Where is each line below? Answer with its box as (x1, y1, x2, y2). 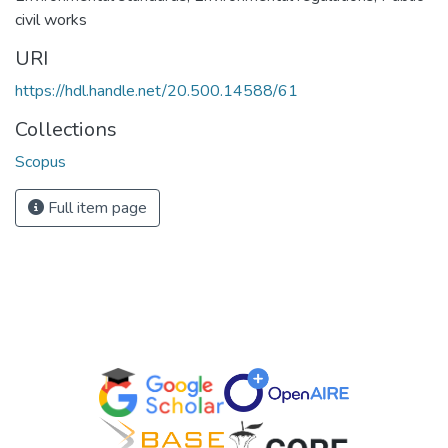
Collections (15, 116, 117, 143)
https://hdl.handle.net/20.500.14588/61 (15, 80, 298, 102)
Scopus (15, 151, 66, 173)
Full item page (44, 197, 147, 219)
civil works (15, 9, 87, 31)
